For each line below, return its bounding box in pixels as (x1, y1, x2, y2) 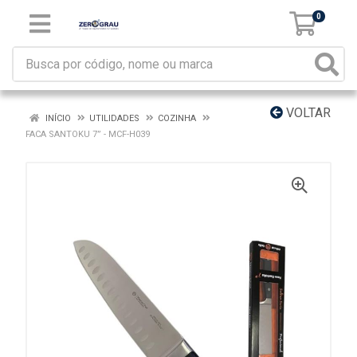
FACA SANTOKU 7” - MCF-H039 (25, 129, 150, 139)
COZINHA (158, 113, 196, 124)
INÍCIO (43, 113, 71, 124)
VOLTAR (283, 105, 331, 120)
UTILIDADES (89, 113, 139, 124)
